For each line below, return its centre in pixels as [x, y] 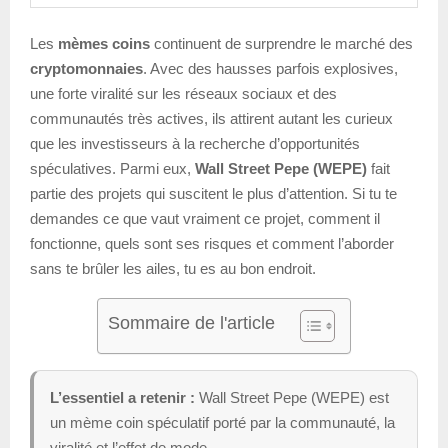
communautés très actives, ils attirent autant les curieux [211, 118]
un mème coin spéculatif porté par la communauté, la [222, 422]
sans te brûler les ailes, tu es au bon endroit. [173, 268]
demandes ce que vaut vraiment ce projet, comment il [205, 218]
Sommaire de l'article [191, 322]
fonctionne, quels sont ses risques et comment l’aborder [212, 243]
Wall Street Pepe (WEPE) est [292, 397]
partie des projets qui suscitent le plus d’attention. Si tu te [213, 193]
